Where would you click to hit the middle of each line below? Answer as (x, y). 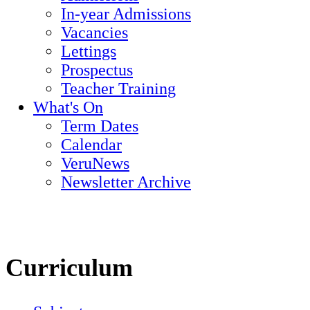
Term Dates (100, 126)
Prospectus (97, 70)
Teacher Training (118, 89)
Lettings (89, 52)
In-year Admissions (126, 14)
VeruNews (95, 164)
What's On (68, 108)
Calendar (91, 145)
